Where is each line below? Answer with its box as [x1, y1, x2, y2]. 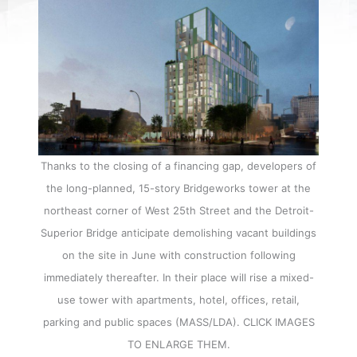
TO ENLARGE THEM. [127, 338, 230, 351]
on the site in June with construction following [61, 249, 296, 262]
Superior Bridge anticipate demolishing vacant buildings [41, 226, 316, 240]
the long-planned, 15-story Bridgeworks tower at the [46, 182, 311, 195]
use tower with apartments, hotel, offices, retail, [57, 293, 300, 307]
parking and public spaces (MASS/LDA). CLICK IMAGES [42, 316, 315, 329]
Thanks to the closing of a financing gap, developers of [41, 159, 316, 173]
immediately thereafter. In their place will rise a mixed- [43, 271, 314, 284]
